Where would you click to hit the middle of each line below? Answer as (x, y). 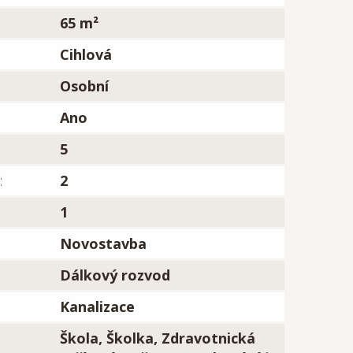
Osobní (84, 86)
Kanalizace (97, 307)
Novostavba (103, 243)
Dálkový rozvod (115, 275)
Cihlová (86, 54)
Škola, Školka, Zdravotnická (158, 338)
